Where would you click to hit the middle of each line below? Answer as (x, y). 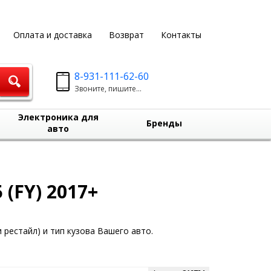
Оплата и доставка (52, 35)
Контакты (181, 35)
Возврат (126, 35)
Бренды (164, 123)
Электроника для (58, 117)
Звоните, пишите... (108, 89)
